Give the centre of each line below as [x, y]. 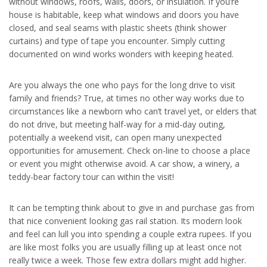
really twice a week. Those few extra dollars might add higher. [128, 260]
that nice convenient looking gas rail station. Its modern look [125, 221]
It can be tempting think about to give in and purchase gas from [132, 208]
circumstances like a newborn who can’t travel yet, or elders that [133, 111]
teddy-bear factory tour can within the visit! [91, 177]
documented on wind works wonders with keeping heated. [121, 54]
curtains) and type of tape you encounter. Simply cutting [117, 41]
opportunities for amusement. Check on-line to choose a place [130, 150]
